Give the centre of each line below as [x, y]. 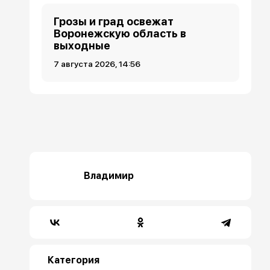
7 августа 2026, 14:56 [97, 64]
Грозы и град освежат [114, 22]
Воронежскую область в [120, 34]
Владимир [109, 175]
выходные [82, 46]
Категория [74, 260]
